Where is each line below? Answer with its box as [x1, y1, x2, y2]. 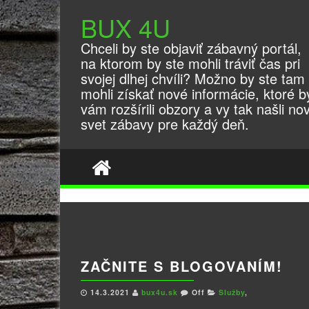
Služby [219, 287, 245, 297]
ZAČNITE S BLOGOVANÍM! [81, 256, 283, 276]
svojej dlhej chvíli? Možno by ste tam [81, 68, 305, 88]
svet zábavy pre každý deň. [81, 114, 249, 134]
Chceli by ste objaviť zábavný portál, [81, 38, 301, 58]
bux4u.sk [141, 287, 181, 297]
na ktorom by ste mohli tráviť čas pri [81, 53, 300, 73]
